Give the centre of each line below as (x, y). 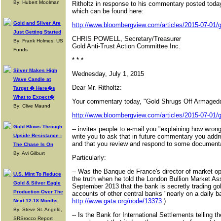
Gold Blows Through (38, 127)
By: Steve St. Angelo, (38, 209)
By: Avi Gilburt (29, 153)
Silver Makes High (35, 70)
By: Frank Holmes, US (38, 41)
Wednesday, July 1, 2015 (108, 74)
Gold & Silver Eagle (37, 183)
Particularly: (89, 158)
